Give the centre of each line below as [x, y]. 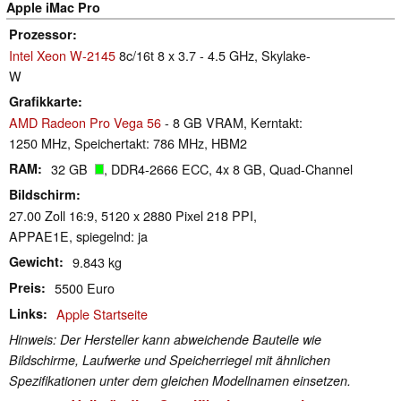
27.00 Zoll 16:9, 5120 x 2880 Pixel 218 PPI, [133, 215]
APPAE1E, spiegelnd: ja [78, 235]
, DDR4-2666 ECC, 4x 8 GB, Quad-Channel [228, 168]
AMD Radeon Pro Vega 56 [85, 122]
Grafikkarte [43, 101]
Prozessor [41, 34]
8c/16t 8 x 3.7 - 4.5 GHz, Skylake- [213, 55]
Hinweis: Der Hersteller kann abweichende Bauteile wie [165, 339]
